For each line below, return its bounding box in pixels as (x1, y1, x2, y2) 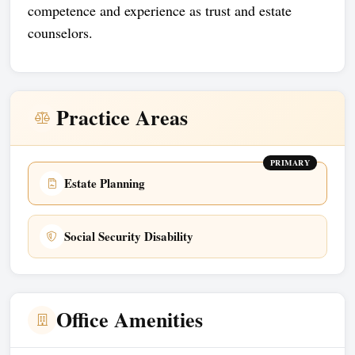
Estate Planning (64, 174, 145, 192)
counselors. (28, 22, 93, 42)
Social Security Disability (64, 227, 193, 245)
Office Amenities (56, 304, 203, 334)
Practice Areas (56, 102, 188, 132)
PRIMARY (269, 156, 310, 168)
